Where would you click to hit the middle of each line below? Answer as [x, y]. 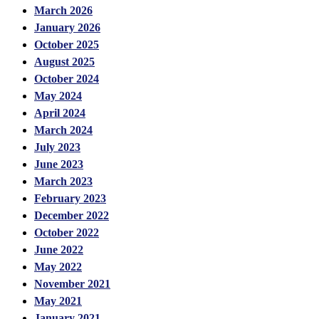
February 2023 [70, 198]
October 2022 [67, 232]
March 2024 [63, 130]
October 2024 [67, 78]
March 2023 [63, 181]
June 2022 [59, 249]
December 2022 [72, 215]
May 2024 [58, 95]
